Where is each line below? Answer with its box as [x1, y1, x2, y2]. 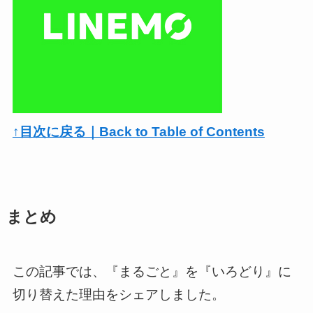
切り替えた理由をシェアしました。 [12, 286, 225, 302]
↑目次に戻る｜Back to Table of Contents [12, 124, 265, 140]
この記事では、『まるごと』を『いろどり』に [12, 263, 291, 279]
